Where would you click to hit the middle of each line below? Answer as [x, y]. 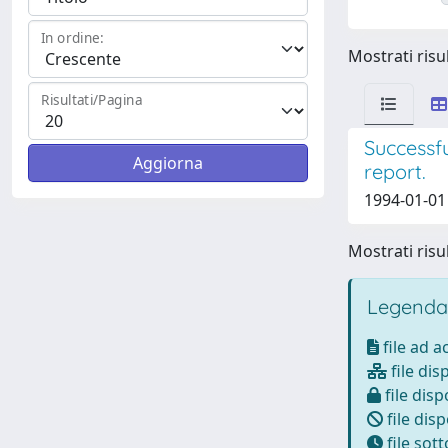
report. [395, 172]
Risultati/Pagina [92, 100]
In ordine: [72, 38]
